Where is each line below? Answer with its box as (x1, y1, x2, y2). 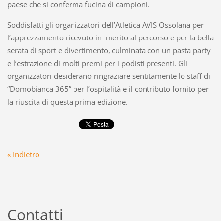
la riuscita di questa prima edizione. (7, 97, 128, 107)
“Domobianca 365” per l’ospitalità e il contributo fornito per (7, 84, 209, 94)
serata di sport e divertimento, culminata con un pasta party (7, 45, 211, 56)
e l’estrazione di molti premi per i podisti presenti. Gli (7, 58, 187, 69)
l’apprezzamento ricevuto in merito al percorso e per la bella (7, 33, 214, 43)
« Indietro (7, 149, 39, 159)
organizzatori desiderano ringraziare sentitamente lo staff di (7, 71, 210, 81)
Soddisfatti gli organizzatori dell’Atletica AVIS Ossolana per (7, 20, 204, 30)
